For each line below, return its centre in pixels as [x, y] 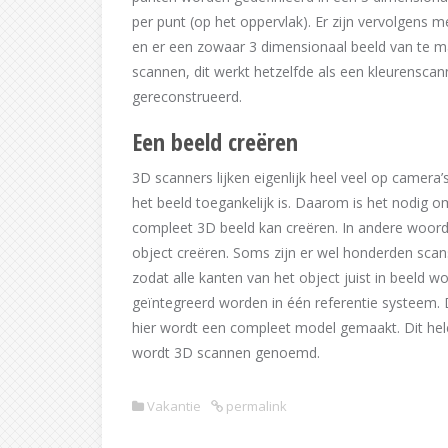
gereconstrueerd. [187, 96]
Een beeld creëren [215, 141]
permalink [255, 406]
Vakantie [174, 406]
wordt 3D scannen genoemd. [226, 352]
